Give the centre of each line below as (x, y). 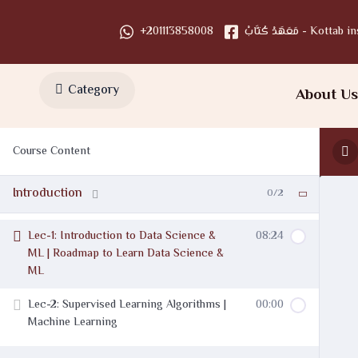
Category (93, 90)
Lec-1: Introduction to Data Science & (122, 237)
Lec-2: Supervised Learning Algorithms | (127, 305)
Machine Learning (73, 323)
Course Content (52, 151)
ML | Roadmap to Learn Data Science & (126, 254)
